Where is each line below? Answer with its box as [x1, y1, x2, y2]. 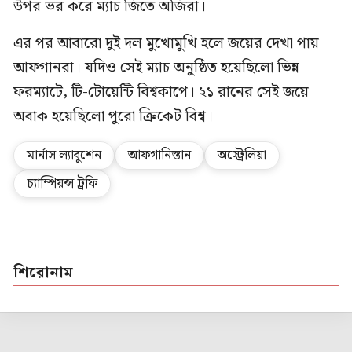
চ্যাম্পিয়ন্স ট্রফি [27, 173, 97, 194]
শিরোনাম [13, 260, 73, 285]
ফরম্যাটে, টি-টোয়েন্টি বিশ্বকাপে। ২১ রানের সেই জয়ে [13, 79, 309, 104]
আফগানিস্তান [128, 145, 191, 166]
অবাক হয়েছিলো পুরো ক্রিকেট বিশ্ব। [13, 104, 217, 129]
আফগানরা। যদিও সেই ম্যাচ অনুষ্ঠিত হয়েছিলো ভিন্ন [13, 55, 299, 80]
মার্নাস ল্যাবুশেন [27, 145, 101, 166]
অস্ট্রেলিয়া [218, 145, 266, 166]
